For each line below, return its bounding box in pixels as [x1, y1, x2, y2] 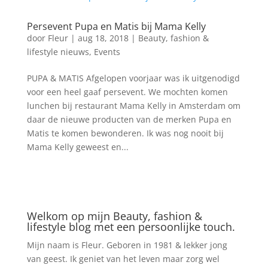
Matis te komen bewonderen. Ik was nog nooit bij [26, 127, 224, 139]
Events [93, 46, 120, 57]
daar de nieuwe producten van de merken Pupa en [26, 114, 232, 125]
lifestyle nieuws [26, 46, 89, 57]
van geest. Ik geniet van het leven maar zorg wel [26, 253, 220, 264]
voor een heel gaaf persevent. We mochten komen [26, 86, 228, 98]
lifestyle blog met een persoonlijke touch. [26, 220, 235, 234]
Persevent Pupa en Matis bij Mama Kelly [26, 20, 206, 33]
